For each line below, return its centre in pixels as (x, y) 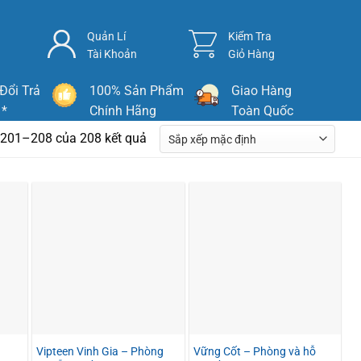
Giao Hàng (261, 91)
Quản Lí (107, 36)
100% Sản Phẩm (137, 91)
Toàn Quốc (262, 111)
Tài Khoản (112, 54)
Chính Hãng (123, 111)
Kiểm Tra (250, 36)
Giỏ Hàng (252, 54)
